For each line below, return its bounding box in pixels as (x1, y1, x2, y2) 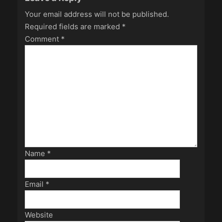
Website (25, 210, 53, 220)
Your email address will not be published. (25, 9, 169, 19)
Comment (25, 34, 61, 44)
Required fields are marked (25, 22, 122, 32)
